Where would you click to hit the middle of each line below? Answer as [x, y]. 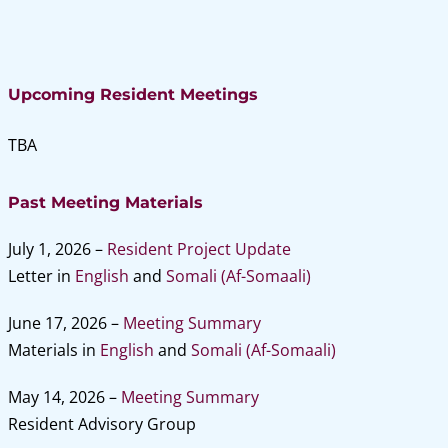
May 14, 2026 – [64, 397]
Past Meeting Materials [105, 202]
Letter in [41, 276]
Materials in [53, 350]
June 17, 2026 [59, 323]
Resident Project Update [198, 249]
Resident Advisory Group [101, 424]
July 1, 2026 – [57, 249]
